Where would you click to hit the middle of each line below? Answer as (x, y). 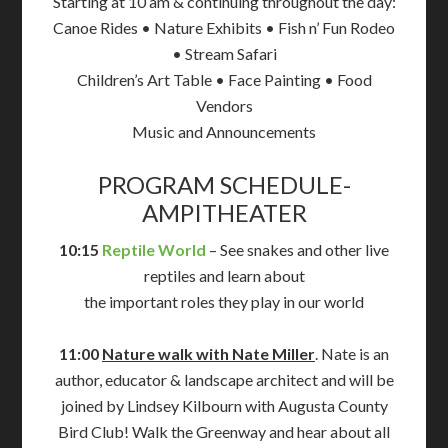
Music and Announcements (224, 132)
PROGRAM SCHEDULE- (224, 185)
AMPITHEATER (224, 213)
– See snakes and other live (297, 250)
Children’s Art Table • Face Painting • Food (224, 80)
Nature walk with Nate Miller (208, 354)
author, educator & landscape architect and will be (224, 380)
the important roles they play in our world (224, 302)
